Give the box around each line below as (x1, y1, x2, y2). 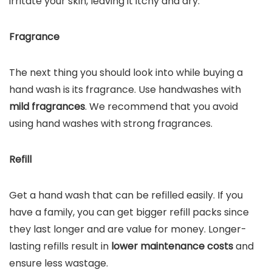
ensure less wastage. (9, 256, 108, 270)
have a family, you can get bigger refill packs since (9, 205, 249, 219)
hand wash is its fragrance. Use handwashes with (9, 83, 241, 97)
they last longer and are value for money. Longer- (9, 222, 246, 236)
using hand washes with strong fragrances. (9, 117, 212, 131)
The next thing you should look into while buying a (9, 66, 243, 80)
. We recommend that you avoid (85, 100, 238, 114)
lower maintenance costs (109, 239, 236, 253)
